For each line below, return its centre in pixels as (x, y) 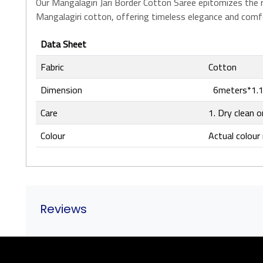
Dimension (61, 90)
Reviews (63, 209)
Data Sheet (63, 44)
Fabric (52, 67)
